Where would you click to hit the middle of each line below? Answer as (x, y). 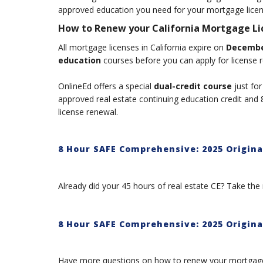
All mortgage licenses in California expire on (142, 47)
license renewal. (89, 112)
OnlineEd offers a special (104, 86)
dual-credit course (193, 86)
